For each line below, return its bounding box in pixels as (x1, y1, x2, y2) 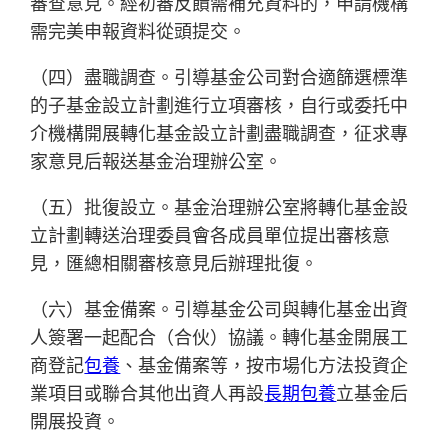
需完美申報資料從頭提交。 (30, 21, 247, 43)
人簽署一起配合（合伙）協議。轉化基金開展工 (30, 327, 409, 349)
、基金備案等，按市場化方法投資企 (120, 355, 409, 377)
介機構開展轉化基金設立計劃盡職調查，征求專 (30, 123, 409, 145)
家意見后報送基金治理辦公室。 (30, 151, 283, 173)
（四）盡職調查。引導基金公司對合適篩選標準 (30, 67, 409, 89)
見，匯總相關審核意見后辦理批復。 (30, 253, 319, 275)
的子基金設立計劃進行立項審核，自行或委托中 (30, 95, 409, 117)
